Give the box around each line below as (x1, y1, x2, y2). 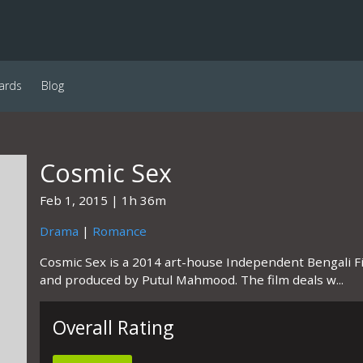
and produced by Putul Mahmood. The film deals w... (39, 271, 344, 288)
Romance (92, 223, 147, 239)
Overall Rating (52, 315, 173, 340)
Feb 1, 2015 (39, 192, 108, 208)
